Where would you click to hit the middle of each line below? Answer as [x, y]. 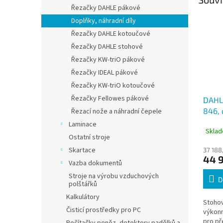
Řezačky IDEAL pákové [105, 73]
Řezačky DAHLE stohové [107, 47]
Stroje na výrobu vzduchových [114, 176]
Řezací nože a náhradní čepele [116, 111]
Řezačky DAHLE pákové [106, 8]
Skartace [82, 150]
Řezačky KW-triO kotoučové [113, 86]
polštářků [83, 184]
